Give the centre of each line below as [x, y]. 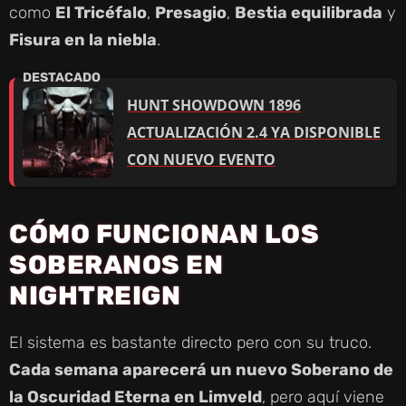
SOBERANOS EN [116, 265]
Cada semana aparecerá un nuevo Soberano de [201, 370]
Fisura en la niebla [83, 40]
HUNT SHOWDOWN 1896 [214, 106]
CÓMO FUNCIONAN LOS [164, 234]
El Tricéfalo [101, 13]
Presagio [191, 13]
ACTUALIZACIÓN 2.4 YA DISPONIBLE [254, 133]
